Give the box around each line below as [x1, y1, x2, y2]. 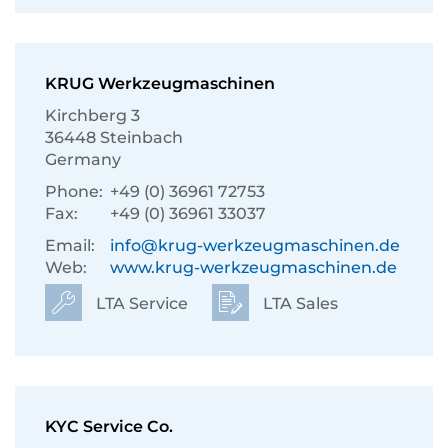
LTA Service [92, 294, 188, 313]
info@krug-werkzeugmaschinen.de [110, 236, 400, 255]
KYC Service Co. [45, 417, 173, 436]
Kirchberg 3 [45, 106, 140, 125]
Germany [45, 150, 121, 169]
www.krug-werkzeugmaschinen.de [110, 258, 397, 277]
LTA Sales [259, 294, 338, 313]
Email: [45, 236, 95, 255]
